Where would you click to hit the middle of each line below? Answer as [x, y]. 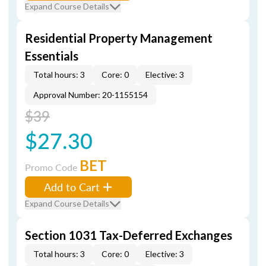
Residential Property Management [119, 38]
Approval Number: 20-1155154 [91, 95]
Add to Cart [72, 187]
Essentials [52, 56]
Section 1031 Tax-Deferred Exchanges [129, 235]
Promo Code [52, 167]
